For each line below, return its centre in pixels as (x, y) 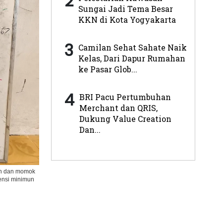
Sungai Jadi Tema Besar (125, 8)
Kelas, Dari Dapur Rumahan (132, 58)
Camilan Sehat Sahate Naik (132, 47)
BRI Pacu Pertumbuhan (125, 97)
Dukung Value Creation (125, 118)
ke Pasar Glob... (108, 69)
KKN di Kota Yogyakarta (127, 19)
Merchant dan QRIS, (118, 108)
